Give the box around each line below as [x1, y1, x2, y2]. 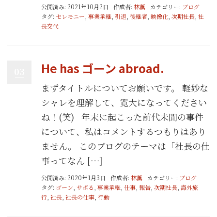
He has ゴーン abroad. [41, 59, 164, 77]
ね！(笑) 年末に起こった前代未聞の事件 [41, 110, 203, 123]
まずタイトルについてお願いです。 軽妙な [41, 81, 208, 94]
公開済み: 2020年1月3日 [41, 173, 106, 182]
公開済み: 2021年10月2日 [41, 2, 108, 11]
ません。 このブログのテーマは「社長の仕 [41, 139, 210, 152]
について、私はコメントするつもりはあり [41, 124, 206, 138]
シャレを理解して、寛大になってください [41, 95, 207, 108]
